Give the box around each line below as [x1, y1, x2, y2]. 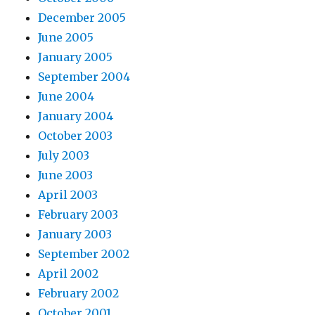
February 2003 [38, 207, 119, 222]
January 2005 [38, 50, 113, 65]
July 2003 [38, 148, 90, 163]
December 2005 [38, 11, 127, 25]
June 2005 [38, 30, 94, 45]
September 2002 [38, 247, 130, 262]
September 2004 [38, 70, 131, 84]
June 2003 [38, 168, 94, 183]
